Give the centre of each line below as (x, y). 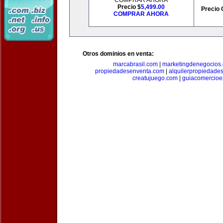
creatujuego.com (155, 78)
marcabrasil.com (135, 64)
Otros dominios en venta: (118, 54)
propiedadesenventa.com (130, 71)
